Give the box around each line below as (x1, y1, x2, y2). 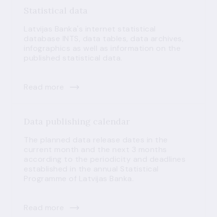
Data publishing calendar (24, 116, 130, 127)
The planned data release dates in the (24, 135, 168, 145)
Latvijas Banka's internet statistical (24, 24, 156, 34)
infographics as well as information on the (24, 43, 181, 53)
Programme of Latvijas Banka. (24, 173, 134, 184)
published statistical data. (24, 53, 123, 63)
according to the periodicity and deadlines (24, 154, 186, 164)
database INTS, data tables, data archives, (24, 33, 184, 44)
